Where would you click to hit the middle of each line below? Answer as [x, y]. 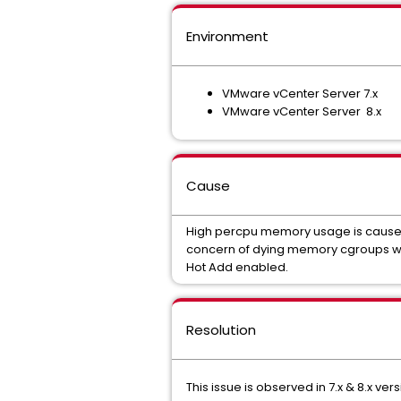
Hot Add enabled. [237, 267]
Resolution [221, 330]
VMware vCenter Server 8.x [302, 111]
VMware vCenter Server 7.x [300, 94]
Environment [227, 36]
